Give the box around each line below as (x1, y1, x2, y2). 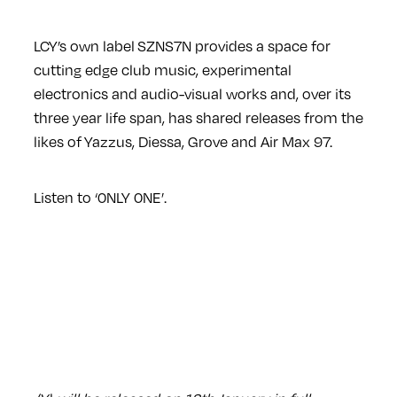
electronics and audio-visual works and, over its (33, 84, 351, 103)
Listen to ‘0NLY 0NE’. (33, 188, 167, 206)
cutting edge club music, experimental (33, 60, 292, 79)
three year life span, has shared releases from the (33, 108, 363, 127)
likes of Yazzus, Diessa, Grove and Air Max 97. (33, 132, 332, 151)
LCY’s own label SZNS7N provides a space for (33, 36, 331, 55)
